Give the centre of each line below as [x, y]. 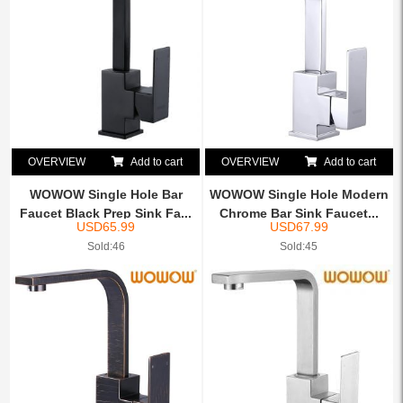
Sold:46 [106, 247]
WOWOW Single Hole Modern [299, 195]
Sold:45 [299, 247]
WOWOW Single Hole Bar [106, 195]
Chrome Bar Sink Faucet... [299, 214]
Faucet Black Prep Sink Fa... [106, 214]
